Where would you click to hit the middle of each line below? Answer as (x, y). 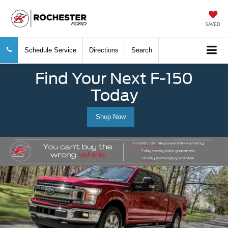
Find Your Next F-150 (114, 78)
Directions (104, 50)
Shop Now (110, 117)
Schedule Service (50, 50)
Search (142, 50)
